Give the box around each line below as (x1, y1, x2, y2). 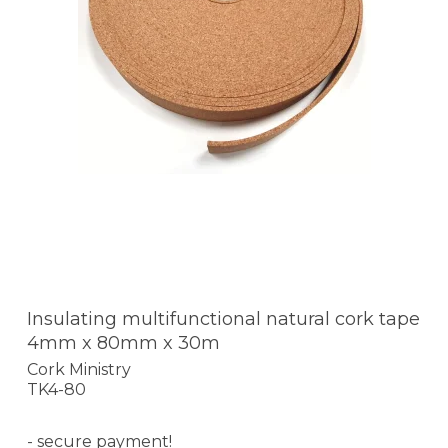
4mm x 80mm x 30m (27, 332, 220, 355)
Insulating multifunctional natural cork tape (27, 308, 420, 331)
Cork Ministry (27, 359, 131, 379)
